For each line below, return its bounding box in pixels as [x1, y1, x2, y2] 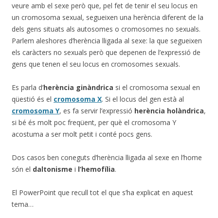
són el [12, 164, 33, 174]
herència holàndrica [134, 106, 204, 115]
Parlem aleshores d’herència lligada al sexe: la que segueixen [12, 36, 202, 45]
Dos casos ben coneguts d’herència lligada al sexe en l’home [12, 152, 202, 162]
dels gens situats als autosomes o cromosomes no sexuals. [12, 24, 200, 34]
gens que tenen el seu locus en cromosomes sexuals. [12, 59, 180, 69]
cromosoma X [54, 94, 102, 104]
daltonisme [33, 164, 74, 174]
